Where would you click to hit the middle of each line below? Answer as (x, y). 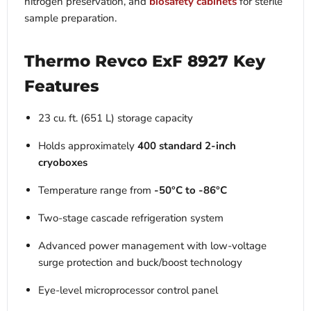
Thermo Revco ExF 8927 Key (145, 61)
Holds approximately (88, 146)
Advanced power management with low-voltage (152, 246)
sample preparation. (70, 18)
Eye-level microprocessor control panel (128, 291)
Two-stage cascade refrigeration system (131, 218)
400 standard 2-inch (187, 146)
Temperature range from (96, 191)
